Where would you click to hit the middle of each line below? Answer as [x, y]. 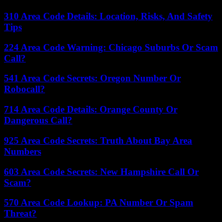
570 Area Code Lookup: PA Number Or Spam [99, 203]
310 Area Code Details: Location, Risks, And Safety [108, 16]
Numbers [23, 151]
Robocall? [25, 89]
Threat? [20, 214]
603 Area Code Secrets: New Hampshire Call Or [101, 171]
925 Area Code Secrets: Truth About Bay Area [98, 140]
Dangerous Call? [38, 120]
